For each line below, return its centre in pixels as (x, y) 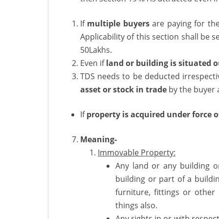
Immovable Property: (137, 152)
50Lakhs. (96, 50)
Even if (93, 63)
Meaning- (99, 139)
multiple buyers (118, 23)
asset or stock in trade (123, 89)
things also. (136, 205)
